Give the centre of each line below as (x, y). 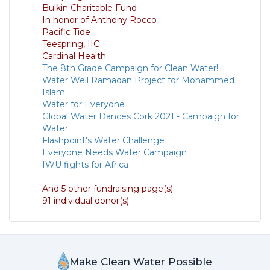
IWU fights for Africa (85, 165)
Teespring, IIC (71, 44)
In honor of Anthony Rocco (99, 20)
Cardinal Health (74, 56)
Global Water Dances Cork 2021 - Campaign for (141, 117)
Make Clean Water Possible (140, 261)
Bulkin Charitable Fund (89, 8)
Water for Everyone (83, 105)
